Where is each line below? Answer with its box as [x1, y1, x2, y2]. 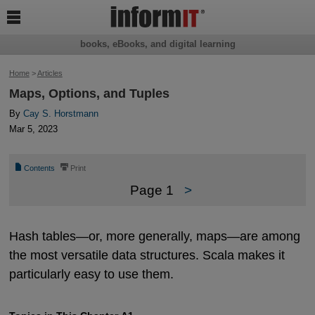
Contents [24, 164, 56, 173]
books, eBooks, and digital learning [79, 39, 236, 50]
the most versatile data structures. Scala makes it [8, 247, 285, 262]
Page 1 [130, 183, 174, 198]
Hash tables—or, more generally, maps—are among [8, 228, 300, 243]
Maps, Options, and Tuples [8, 86, 169, 101]
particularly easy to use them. [8, 266, 174, 281]
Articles [37, 69, 63, 77]
